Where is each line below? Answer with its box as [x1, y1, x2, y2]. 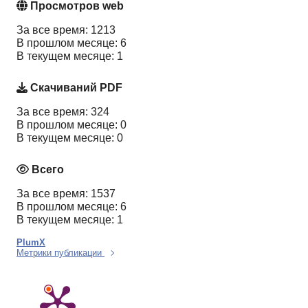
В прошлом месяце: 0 [16, 119, 126, 131]
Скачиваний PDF [27, 82, 122, 94]
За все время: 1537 [16, 187, 115, 199]
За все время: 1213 [16, 24, 115, 36]
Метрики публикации [16, 247, 104, 258]
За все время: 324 [16, 106, 109, 118]
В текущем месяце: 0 [16, 132, 123, 144]
